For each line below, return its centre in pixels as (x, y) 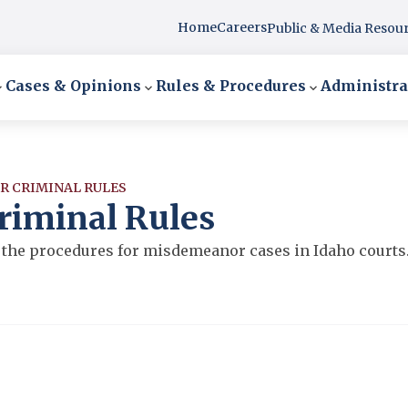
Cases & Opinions (73, 86)
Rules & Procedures (231, 86)
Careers (241, 27)
